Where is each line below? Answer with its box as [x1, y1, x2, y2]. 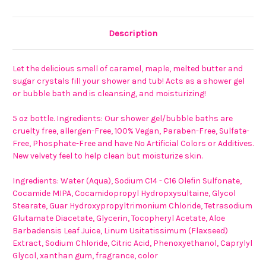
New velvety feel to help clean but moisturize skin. [12, 150, 202, 161]
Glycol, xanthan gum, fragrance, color [12, 250, 158, 261]
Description [109, 27, 157, 39]
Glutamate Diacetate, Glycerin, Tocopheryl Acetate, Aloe [12, 213, 225, 223]
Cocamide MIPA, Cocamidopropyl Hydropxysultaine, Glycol [12, 188, 236, 198]
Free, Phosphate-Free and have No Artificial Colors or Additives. [12, 138, 254, 148]
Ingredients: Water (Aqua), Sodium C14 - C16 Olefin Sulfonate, [12, 175, 242, 186]
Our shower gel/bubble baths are [104, 113, 233, 123]
